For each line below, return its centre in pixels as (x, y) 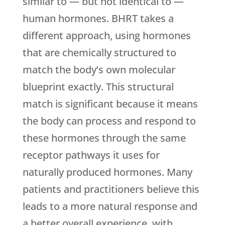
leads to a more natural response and (110, 206)
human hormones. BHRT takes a (98, 19)
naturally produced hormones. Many (107, 172)
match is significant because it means (110, 104)
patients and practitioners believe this (111, 189)
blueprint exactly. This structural (98, 87)
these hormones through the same (104, 138)
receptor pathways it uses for (91, 155)
